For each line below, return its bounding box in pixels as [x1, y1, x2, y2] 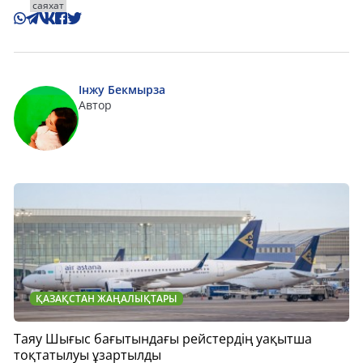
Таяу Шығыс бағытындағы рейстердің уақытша [14, 330, 312, 348]
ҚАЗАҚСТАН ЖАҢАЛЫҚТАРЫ [36, 292, 177, 306]
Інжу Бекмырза [79, 82, 165, 98]
